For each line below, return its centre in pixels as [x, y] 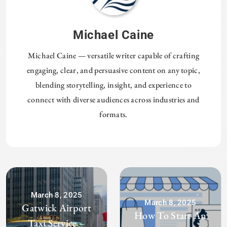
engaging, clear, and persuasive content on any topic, [113, 70]
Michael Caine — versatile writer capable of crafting [113, 55]
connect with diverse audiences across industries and [113, 99]
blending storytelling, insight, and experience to [113, 85]
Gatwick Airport [56, 208]
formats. [113, 114]
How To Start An [171, 216]
